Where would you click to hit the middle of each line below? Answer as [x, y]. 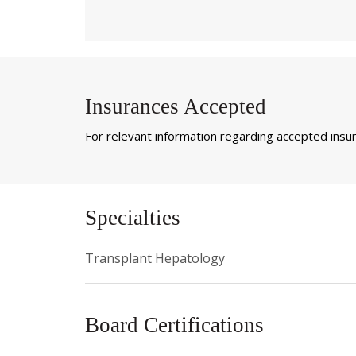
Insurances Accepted [176, 106]
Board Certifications [174, 325]
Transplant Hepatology [155, 259]
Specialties [133, 218]
